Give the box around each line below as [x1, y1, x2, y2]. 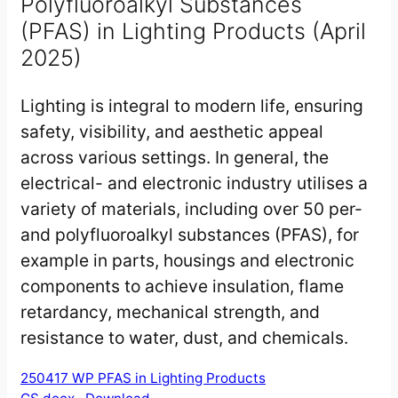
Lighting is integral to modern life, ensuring [20, 95, 363, 116]
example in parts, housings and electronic [20, 250, 354, 271]
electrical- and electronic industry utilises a [20, 172, 368, 194]
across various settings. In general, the [20, 147, 329, 168]
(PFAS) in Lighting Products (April [20, 17, 366, 44]
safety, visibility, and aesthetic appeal [20, 121, 323, 142]
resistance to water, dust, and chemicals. [20, 327, 348, 348]
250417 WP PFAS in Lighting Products [20, 370, 266, 387]
